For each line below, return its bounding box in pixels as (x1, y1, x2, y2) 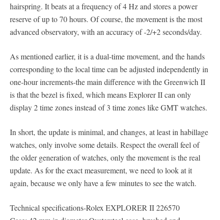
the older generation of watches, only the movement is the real (10, 152, 200, 163)
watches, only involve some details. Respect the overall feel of (10, 139, 199, 150)
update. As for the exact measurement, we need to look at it (10, 165, 192, 175)
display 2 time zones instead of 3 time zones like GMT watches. (10, 102, 207, 112)
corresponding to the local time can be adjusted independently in (10, 63, 208, 74)
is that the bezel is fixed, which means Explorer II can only (10, 89, 191, 100)
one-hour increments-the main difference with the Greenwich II (10, 76, 205, 87)
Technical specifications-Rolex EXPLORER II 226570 (10, 202, 180, 213)
